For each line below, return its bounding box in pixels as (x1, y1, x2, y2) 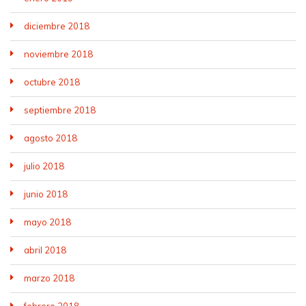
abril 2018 (24, 245, 66, 255)
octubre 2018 (24, 76, 80, 87)
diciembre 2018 (24, 20, 89, 31)
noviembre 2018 (24, 48, 93, 59)
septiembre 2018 (24, 105, 96, 115)
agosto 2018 (24, 133, 77, 143)
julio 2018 (24, 161, 64, 171)
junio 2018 (24, 189, 68, 199)
